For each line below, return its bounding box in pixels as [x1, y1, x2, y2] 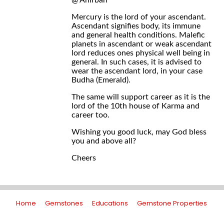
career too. [71, 111, 109, 119]
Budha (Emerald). [71, 76, 130, 84]
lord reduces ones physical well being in [71, 49, 210, 57]
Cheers [71, 154, 96, 162]
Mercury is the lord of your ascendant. [71, 13, 206, 21]
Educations [92, 198, 128, 208]
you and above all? [71, 137, 136, 145]
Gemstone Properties [137, 198, 207, 208]
